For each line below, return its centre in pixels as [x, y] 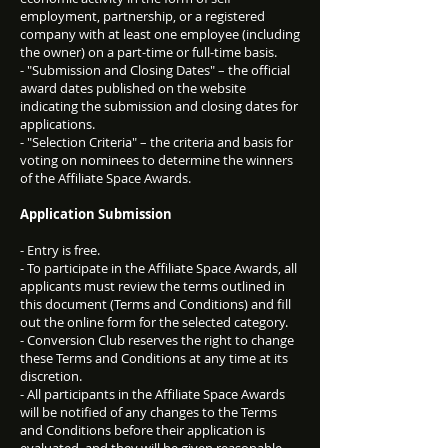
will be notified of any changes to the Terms [148, 412]
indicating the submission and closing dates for [159, 106]
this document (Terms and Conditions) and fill [155, 304]
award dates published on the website [133, 88]
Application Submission [96, 214]
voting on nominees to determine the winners [156, 160]
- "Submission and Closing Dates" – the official [155, 70]
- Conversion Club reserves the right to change [157, 340]
